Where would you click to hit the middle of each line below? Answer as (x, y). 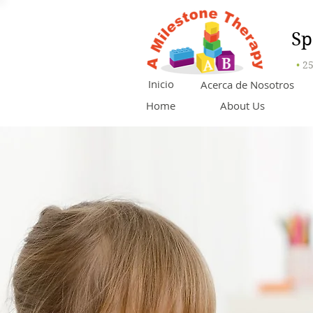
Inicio (161, 84)
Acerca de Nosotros (247, 85)
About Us (242, 105)
